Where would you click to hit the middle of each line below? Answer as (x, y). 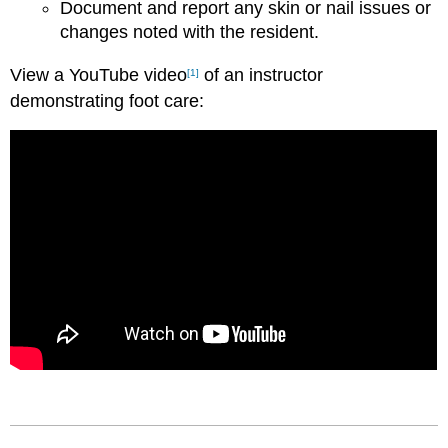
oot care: (169, 101)
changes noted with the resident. (189, 32)
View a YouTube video (99, 75)
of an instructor (261, 75)
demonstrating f (72, 101)
